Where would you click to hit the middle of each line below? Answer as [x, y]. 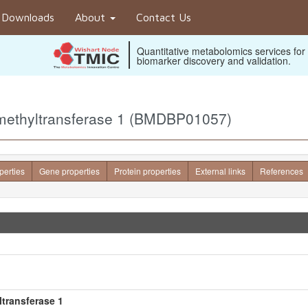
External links [220, 171]
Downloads [28, 17]
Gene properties [69, 171]
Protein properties [147, 171]
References [281, 171]
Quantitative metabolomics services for [221, 51]
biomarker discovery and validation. [214, 60]
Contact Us [164, 17]
